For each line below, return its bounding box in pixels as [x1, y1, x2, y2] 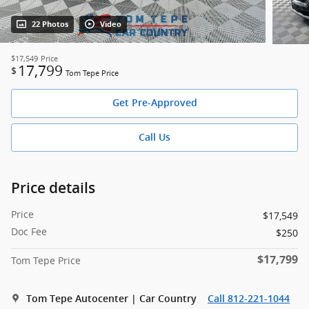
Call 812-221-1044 [208, 293, 290, 305]
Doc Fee [11, 225, 47, 239]
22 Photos [32, 19, 68, 30]
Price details [11, 179, 95, 197]
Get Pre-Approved [112, 97, 197, 109]
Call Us [139, 132, 170, 143]
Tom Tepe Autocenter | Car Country [26, 293, 197, 305]
